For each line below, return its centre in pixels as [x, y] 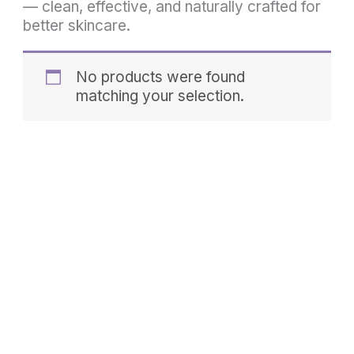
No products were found [160, 77]
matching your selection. [160, 96]
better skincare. [77, 25]
